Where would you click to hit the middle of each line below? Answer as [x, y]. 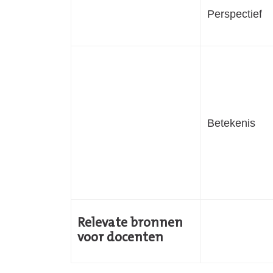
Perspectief [235, 13]
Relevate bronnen [130, 223]
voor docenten [120, 238]
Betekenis [231, 122]
